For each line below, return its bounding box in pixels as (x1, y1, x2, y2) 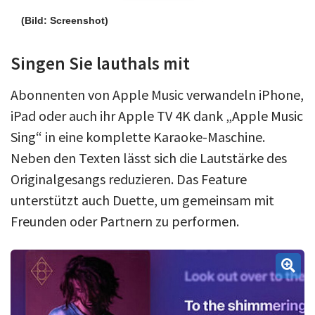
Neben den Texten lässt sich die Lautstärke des (11, 148, 287, 167)
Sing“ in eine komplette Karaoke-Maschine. (11, 127, 265, 146)
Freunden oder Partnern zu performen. (11, 212, 239, 230)
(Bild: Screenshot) (21, 14, 108, 26)
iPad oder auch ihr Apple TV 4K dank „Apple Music (11, 106, 303, 124)
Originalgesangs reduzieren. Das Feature (11, 169, 247, 188)
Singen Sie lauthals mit (11, 51, 190, 75)
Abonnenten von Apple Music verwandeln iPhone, (11, 85, 304, 103)
